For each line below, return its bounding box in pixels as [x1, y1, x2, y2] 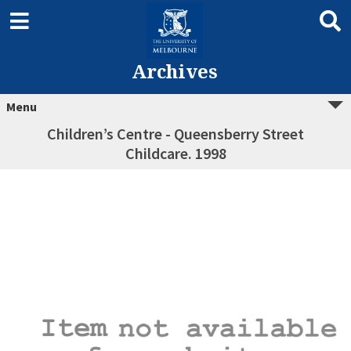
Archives [131, 58, 218, 84]
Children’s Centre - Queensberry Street [47, 124, 304, 143]
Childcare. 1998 [125, 143, 226, 163]
